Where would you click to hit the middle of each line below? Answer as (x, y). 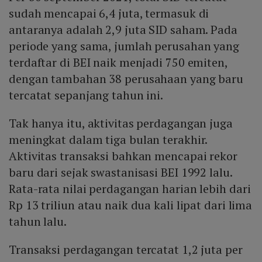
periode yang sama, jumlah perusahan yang (124, 46)
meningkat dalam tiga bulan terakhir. (108, 140)
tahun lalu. (38, 222)
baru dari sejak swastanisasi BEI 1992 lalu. (120, 173)
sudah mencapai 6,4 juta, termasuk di (109, 13)
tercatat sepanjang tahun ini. (86, 95)
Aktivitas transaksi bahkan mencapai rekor (123, 156)
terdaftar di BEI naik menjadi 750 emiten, (118, 63)
